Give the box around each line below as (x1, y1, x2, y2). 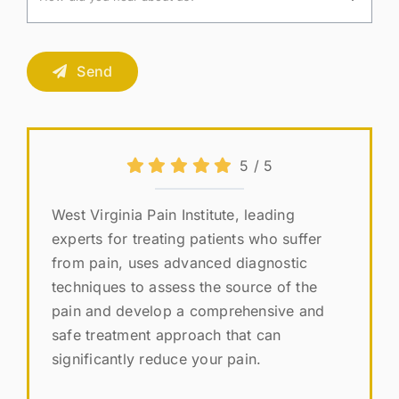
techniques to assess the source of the (51, 278, 318, 297)
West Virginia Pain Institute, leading (51, 206, 295, 224)
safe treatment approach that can (51, 326, 281, 345)
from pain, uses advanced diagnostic (51, 254, 308, 273)
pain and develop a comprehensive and (51, 302, 325, 321)
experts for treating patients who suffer (51, 230, 322, 248)
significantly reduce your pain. (51, 350, 262, 369)
